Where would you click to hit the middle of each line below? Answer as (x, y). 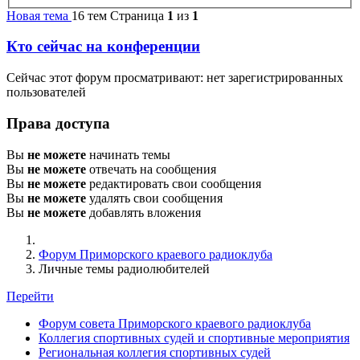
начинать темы (128, 154)
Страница (137, 15)
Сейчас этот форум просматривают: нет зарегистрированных (175, 78)
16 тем (89, 15)
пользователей (46, 92)
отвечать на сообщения (151, 169)
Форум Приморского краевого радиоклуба (155, 254)
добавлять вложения (143, 212)
